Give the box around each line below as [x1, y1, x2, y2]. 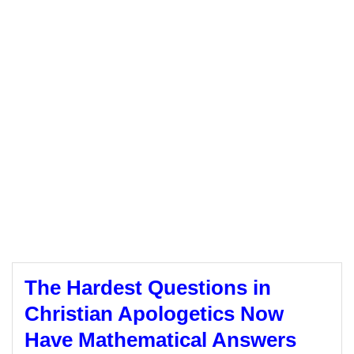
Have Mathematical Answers [24, 328, 296, 352]
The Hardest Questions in [24, 276, 271, 299]
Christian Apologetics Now [24, 302, 284, 326]
